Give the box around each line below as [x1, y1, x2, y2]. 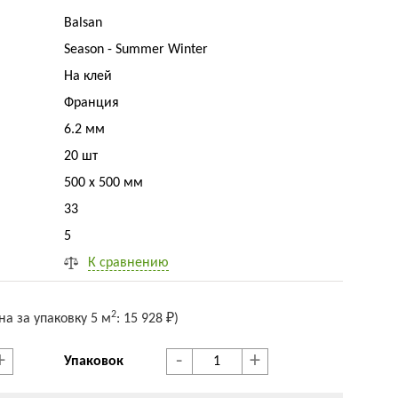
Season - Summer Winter [64, 43, 209, 57]
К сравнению [88, 256, 170, 270]
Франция [64, 96, 123, 110]
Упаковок [64, 354, 124, 369]
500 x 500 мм [64, 176, 144, 190]
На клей [64, 69, 113, 84]
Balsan [64, 16, 103, 30]
